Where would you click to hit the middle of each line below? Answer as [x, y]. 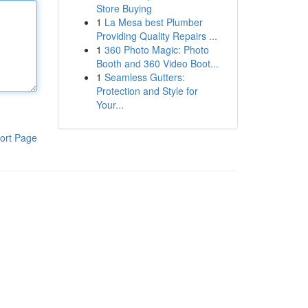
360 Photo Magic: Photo [156, 49]
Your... [110, 104]
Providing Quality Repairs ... [156, 36]
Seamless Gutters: [144, 77]
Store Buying [124, 8]
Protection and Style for [147, 91]
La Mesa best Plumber [153, 22]
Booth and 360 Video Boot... [157, 63]
